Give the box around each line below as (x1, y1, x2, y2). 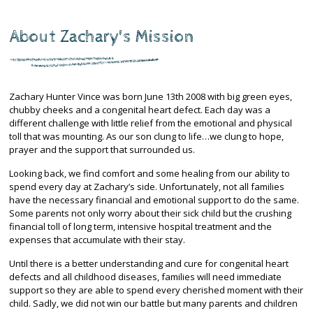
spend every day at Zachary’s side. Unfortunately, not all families (9, 180, 285, 194)
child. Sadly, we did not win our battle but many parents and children (9, 297, 298, 310)
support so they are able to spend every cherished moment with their (9, 284, 304, 297)
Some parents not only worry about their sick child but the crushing (9, 207, 292, 220)
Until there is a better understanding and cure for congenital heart (9, 257, 289, 270)
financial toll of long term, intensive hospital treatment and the (9, 220, 272, 233)
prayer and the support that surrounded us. (9, 143, 196, 156)
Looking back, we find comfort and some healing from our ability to (9, 167, 291, 180)
